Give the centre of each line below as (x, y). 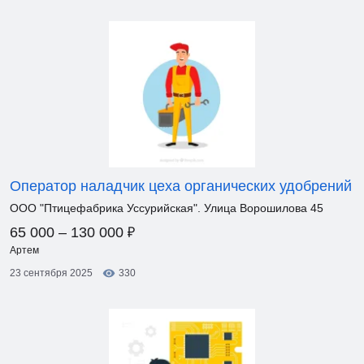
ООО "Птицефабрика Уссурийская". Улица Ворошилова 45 (167, 208)
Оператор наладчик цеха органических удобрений (181, 186)
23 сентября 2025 (51, 273)
